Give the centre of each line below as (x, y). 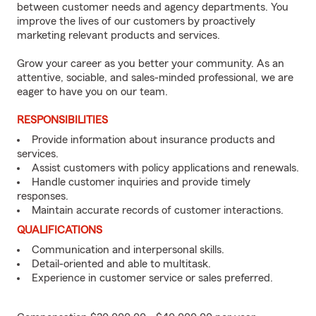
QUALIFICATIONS (60, 230)
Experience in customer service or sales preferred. (152, 278)
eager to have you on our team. (92, 92)
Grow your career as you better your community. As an (151, 63)
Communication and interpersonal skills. (128, 250)
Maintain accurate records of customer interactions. (158, 210)
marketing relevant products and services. (119, 35)
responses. (43, 196)
